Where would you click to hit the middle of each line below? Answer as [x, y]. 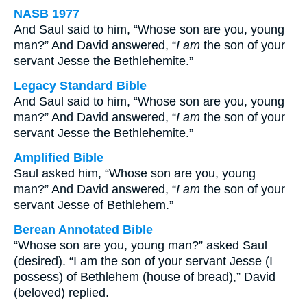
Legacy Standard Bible [80, 86]
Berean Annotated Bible [83, 230]
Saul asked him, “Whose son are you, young [135, 173]
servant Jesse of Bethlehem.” [94, 205]
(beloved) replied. [61, 293]
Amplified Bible [59, 158]
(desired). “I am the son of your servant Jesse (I [143, 261]
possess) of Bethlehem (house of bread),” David [145, 277]
